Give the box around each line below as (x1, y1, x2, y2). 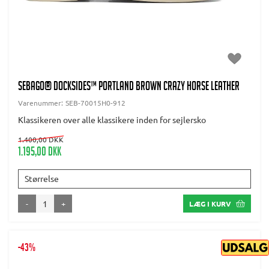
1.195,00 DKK (18, 146, 61, 161)
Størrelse (25, 173, 59, 184)
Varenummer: (18, 98, 65, 108)
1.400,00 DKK (18, 134, 64, 145)
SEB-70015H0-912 (65, 98, 125, 108)
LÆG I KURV (189, 199, 231, 209)
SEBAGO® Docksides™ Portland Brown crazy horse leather (18, 80, 240, 95)
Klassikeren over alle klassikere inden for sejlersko (18, 114, 206, 125)
